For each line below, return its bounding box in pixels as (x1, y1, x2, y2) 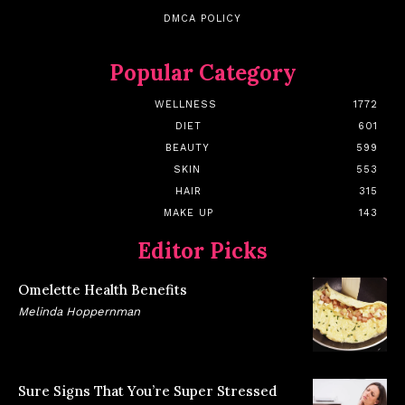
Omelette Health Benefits (18, 281, 187, 298)
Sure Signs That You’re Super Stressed (18, 381, 277, 400)
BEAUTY (165, 142, 210, 154)
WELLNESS (155, 99, 217, 110)
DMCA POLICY (164, 13, 241, 24)
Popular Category (108, 59, 297, 87)
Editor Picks (137, 237, 268, 265)
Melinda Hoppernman (18, 305, 140, 318)
